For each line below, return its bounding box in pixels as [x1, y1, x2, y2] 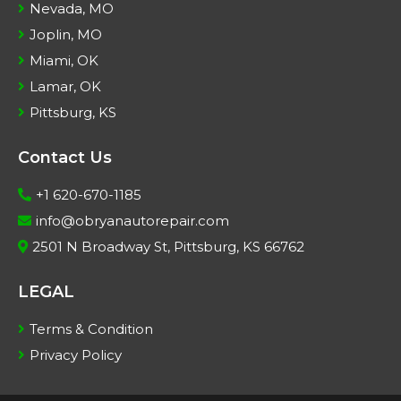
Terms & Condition [30, 320, 153, 338]
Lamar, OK [30, 78, 101, 96]
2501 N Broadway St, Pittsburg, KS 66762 [32, 238, 304, 256]
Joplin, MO [30, 26, 102, 44]
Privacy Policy [30, 346, 122, 364]
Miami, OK [30, 52, 98, 70]
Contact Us [18, 148, 112, 168]
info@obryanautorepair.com [36, 212, 229, 230]
